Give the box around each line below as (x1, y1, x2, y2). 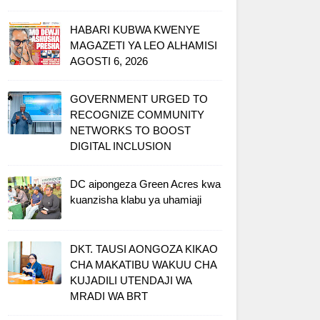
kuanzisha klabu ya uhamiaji (70, 194, 201, 206)
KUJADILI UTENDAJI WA (70, 274, 191, 286)
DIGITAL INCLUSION (70, 140, 171, 152)
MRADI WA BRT (70, 290, 148, 302)
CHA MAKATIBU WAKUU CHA (70, 259, 216, 271)
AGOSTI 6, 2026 (70, 55, 148, 67)
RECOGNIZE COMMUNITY (70, 109, 204, 121)
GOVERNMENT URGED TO (70, 93, 208, 105)
